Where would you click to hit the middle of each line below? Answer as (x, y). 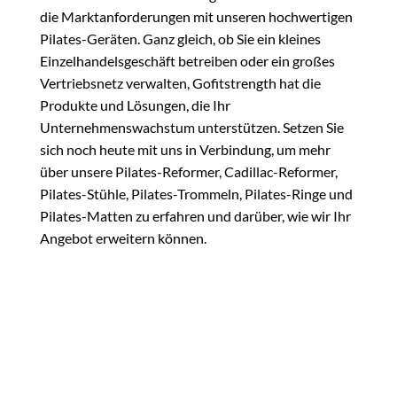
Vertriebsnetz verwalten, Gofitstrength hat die (180, 83)
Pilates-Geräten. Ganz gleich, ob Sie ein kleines (180, 39)
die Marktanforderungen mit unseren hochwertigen (196, 17)
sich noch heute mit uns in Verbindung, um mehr (185, 150)
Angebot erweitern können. (123, 238)
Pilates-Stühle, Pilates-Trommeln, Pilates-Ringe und (196, 194)
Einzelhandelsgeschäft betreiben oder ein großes (187, 61)
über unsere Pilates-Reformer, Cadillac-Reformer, (189, 172)
